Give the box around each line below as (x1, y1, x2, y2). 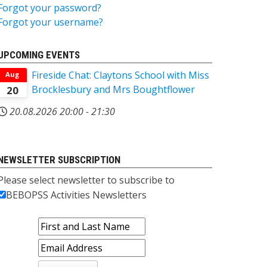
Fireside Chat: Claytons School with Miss (32, 68, 210, 82)
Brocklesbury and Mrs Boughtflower (32, 82, 195, 96)
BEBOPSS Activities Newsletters (6, 188, 147, 201)
